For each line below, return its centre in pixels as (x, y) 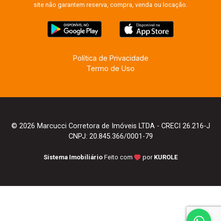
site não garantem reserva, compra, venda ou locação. (110, 5)
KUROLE (166, 157)
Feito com (119, 157)
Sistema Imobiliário (73, 157)
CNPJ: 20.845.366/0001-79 (110, 136)
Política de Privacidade (110, 58)
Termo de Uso (110, 68)
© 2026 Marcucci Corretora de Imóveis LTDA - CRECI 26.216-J (110, 126)
